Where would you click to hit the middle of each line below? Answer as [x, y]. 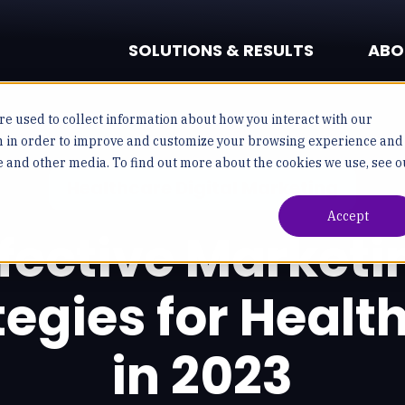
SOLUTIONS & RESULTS [221, 50]
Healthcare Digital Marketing [202, 188]
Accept [348, 217]
